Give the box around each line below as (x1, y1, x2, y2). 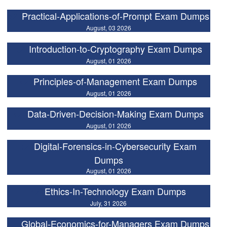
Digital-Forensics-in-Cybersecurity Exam (34, 139, 197, 153)
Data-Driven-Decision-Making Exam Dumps (27, 106, 204, 120)
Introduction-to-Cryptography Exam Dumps (28, 42, 202, 55)
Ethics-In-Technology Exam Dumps (45, 184, 186, 198)
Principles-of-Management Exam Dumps (33, 74, 198, 88)
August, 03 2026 (86, 23, 131, 32)
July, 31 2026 (90, 199, 127, 207)
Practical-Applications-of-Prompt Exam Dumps (21, 9, 209, 23)
